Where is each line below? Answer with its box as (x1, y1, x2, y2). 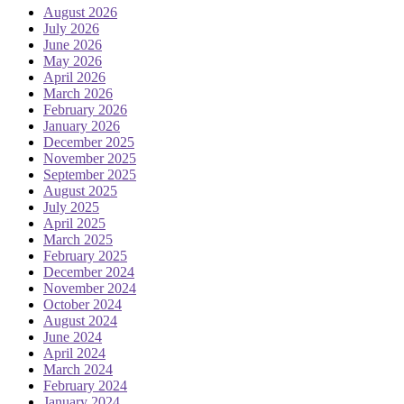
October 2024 (43, 297, 122, 313)
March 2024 (43, 362, 113, 378)
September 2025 (43, 167, 136, 183)
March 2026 (43, 86, 113, 102)
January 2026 (43, 118, 120, 134)
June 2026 (43, 37, 102, 53)
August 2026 (43, 5, 117, 21)
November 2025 (43, 151, 136, 167)
